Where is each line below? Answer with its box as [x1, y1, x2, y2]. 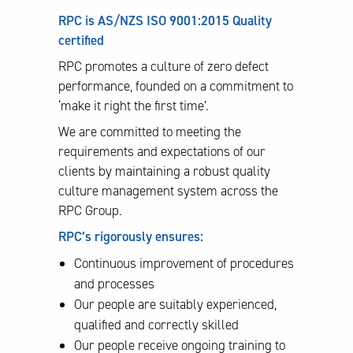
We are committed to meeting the [58, 122, 241, 140]
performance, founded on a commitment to [58, 76, 293, 95]
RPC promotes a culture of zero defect [58, 57, 269, 75]
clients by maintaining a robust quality [58, 162, 270, 180]
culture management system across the [58, 181, 278, 199]
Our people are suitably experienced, [74, 295, 277, 313]
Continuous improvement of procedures [74, 254, 294, 272]
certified [58, 31, 104, 49]
